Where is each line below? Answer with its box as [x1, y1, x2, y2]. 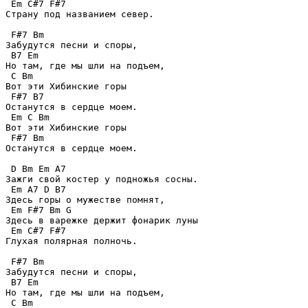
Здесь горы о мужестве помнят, [5, 194, 165, 205]
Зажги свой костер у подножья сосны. [5, 173, 198, 184]
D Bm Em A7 [5, 163, 66, 174]
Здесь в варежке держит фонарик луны [5, 214, 198, 225]
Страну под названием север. [5, 8, 154, 19]
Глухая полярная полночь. [5, 235, 137, 246]
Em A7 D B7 [5, 184, 66, 195]
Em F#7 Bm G [5, 204, 71, 215]
